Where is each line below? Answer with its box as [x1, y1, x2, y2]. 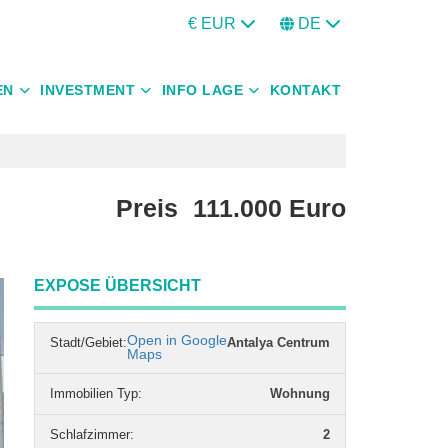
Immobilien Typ [50, 386, 138, 401]
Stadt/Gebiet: [50, 335, 127, 350]
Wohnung [270, 386, 330, 401]
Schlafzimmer [50, 427, 130, 442]
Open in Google [127, 332, 227, 348]
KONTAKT [269, 82, 341, 98]
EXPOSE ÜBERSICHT [34, 277, 201, 294]
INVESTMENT [40, 82, 135, 98]
